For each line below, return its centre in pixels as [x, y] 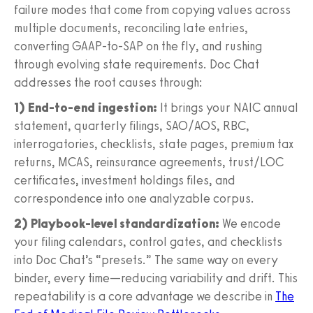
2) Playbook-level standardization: [117, 223]
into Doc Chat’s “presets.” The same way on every [146, 260]
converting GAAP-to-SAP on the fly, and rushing [138, 46]
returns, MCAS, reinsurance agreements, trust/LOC [149, 162]
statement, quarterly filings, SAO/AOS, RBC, [132, 125]
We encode [250, 223]
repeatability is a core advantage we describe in [145, 296]
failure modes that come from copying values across [152, 9]
